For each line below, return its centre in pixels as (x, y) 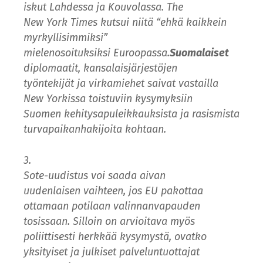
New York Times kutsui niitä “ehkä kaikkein (125, 22)
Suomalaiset (199, 53)
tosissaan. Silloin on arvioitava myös (109, 221)
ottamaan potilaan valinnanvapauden (112, 206)
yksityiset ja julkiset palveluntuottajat (112, 252)
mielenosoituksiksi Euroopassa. (97, 53)
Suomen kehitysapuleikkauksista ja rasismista (131, 114)
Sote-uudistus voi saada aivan (95, 175)
